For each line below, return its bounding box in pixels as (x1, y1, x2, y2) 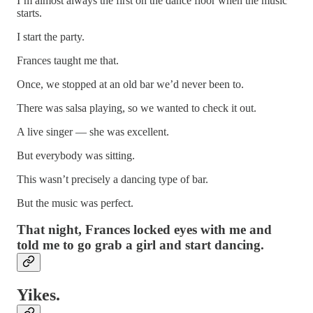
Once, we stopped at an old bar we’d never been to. (17, 78, 244, 90)
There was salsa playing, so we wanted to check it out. (17, 101, 256, 114)
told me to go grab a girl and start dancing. (17, 238, 264, 253)
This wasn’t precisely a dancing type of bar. (17, 173, 208, 185)
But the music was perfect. (17, 196, 133, 209)
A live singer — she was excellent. (17, 125, 169, 138)
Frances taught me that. (17, 54, 119, 66)
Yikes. (17, 286, 60, 305)
